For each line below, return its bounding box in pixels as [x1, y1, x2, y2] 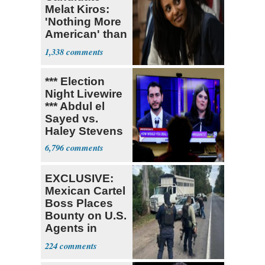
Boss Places [45, 196, 113, 209]
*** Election [45, 75, 105, 88]
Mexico [45, 234, 84, 247]
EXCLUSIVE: [45, 172, 114, 185]
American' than [45, 27, 127, 40]
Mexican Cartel [45, 184, 125, 197]
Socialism [45, 40, 98, 53]
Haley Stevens [45, 124, 123, 137]
